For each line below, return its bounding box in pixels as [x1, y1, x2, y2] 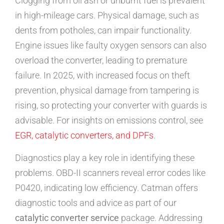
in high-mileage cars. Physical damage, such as [15, 10, 199, 21]
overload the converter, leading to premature [15, 55, 187, 66]
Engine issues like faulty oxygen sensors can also [15, 40, 206, 51]
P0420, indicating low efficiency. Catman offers [15, 182, 198, 193]
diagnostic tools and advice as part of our [15, 197, 176, 208]
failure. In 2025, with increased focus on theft [15, 70, 190, 81]
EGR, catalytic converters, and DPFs [15, 130, 153, 141]
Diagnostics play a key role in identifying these [15, 152, 194, 163]
